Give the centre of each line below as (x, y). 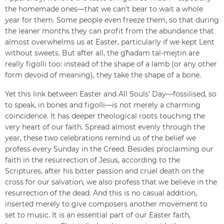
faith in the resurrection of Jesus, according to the (92, 160)
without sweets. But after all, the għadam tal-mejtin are (102, 53)
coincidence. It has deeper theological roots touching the (105, 116)
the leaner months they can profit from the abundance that (109, 31)
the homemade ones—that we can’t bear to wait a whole (104, 9)
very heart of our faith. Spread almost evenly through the (105, 127)
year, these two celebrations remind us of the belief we (100, 138)
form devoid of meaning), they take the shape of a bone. (103, 75)
